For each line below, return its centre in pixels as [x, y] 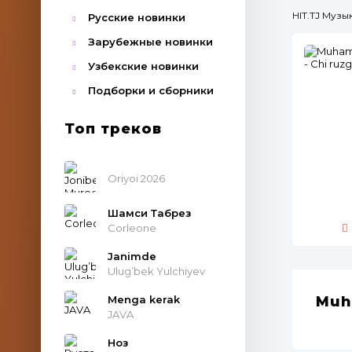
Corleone [132, 227]
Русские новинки [137, 17]
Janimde [132, 256]
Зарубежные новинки [150, 42]
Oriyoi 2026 [136, 178]
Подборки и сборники [151, 90]
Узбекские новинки [143, 66]
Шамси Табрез [149, 213]
